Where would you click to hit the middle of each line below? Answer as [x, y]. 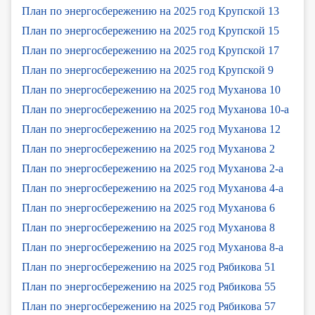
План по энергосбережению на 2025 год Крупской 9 [148, 70]
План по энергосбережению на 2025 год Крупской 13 [150, 11]
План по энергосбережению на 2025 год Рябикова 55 [149, 286]
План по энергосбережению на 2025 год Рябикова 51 [149, 266]
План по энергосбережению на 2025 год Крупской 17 [150, 50]
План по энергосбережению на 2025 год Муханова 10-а [155, 109]
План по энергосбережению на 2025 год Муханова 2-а [153, 168]
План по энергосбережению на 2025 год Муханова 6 [148, 207]
